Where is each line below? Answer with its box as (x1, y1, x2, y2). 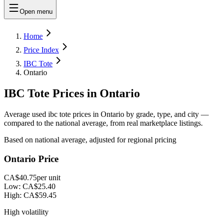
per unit (37, 173, 60, 182)
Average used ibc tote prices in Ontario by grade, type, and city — (4, 110, 209, 118)
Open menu (20, 7, 53, 15)
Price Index (24, 46, 59, 54)
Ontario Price (4, 153, 58, 164)
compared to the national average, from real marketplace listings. (4, 118, 203, 127)
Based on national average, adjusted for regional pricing (4, 135, 176, 144)
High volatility (4, 208, 49, 217)
